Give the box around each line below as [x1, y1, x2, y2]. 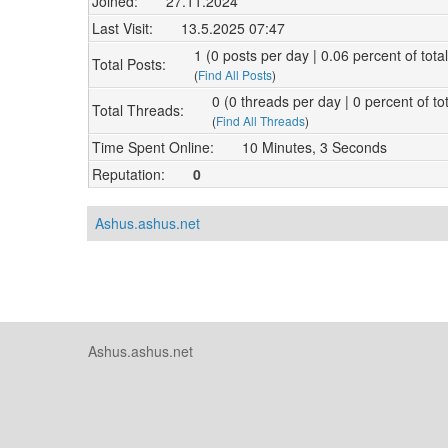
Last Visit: [92, 17, 153, 38]
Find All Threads [216, 111, 305, 129]
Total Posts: [92, 54, 166, 75]
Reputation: [92, 163, 165, 184]
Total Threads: [92, 100, 184, 121]
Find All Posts [198, 65, 272, 83]
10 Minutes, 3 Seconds [242, 136, 387, 157]
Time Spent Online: [92, 136, 214, 157]
